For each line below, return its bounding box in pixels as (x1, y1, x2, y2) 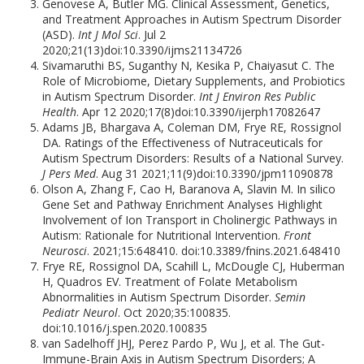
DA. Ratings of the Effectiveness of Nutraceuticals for (42, 135, 323, 150)
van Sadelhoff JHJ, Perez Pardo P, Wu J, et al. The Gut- (42, 336, 326, 351)
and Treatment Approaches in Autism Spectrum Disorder (42, 11, 342, 27)
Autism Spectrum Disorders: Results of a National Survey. (42, 150, 344, 166)
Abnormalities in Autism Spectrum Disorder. (42, 289, 275, 305)
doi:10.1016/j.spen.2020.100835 (42, 320, 208, 336)
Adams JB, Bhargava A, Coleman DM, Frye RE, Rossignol (42, 119, 342, 135)
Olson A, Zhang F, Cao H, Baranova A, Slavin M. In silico (42, 181, 336, 197)
